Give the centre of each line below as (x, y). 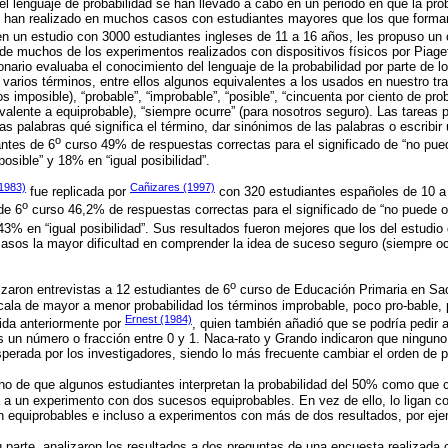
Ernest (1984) (158, 318)
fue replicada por (78, 192)
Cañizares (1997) (172, 186)
